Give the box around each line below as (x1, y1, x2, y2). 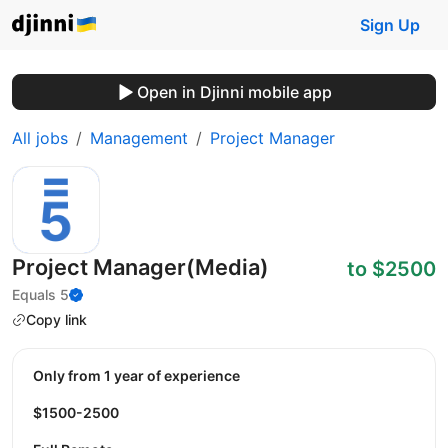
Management (90, 128, 188, 148)
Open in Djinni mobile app (136, 82, 332, 102)
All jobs (12, 128, 68, 148)
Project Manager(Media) (12, 254, 269, 280)
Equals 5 (12, 286, 69, 303)
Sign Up (360, 15, 420, 35)
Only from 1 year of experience (44, 366, 240, 384)
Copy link (26, 311, 87, 328)
